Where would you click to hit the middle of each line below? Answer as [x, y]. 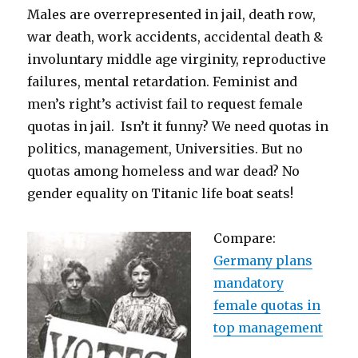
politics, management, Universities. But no [165, 149]
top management [268, 328]
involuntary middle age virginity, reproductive [177, 59]
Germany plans [263, 261]
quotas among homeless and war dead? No [164, 171]
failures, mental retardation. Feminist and [163, 82]
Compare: [245, 238]
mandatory [249, 283]
